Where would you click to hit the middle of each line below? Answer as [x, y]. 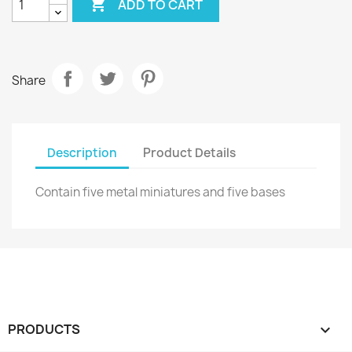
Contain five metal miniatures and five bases [161, 192]
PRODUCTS [44, 329]
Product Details [190, 152]
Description [82, 152]
